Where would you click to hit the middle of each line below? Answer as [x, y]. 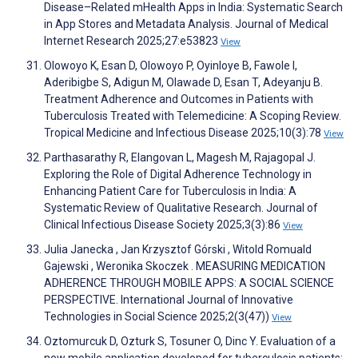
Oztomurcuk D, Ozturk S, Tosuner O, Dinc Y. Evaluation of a [190, 342]
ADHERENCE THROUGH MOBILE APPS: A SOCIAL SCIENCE [189, 283]
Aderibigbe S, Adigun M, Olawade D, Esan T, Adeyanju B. [183, 83]
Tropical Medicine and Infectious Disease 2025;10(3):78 [184, 133]
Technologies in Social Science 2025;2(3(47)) [158, 317]
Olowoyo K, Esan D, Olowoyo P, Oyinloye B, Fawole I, [171, 66]
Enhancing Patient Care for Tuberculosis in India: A [170, 191]
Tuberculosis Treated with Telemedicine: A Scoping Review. [193, 116]
